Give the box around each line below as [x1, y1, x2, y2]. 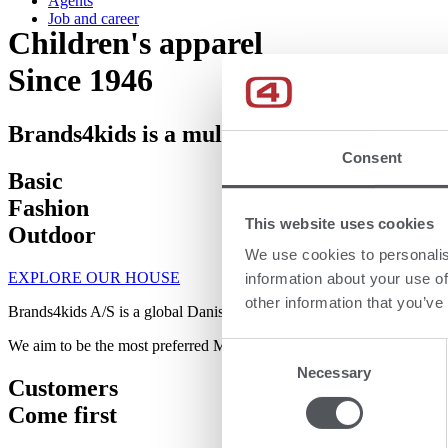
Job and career [48, 10, 139, 27]
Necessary [297, 364, 371, 382]
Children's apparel [8, 25, 263, 62]
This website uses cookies [244, 214, 434, 232]
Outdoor [8, 221, 96, 248]
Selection [221, 364, 282, 382]
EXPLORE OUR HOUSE [8, 268, 180, 286]
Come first [8, 401, 117, 428]
